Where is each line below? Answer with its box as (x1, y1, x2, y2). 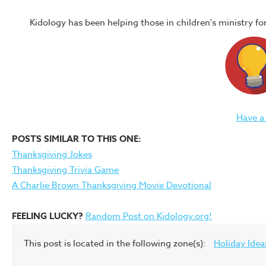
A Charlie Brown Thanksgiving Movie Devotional (12, 179, 211, 192)
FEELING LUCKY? (12, 210, 83, 222)
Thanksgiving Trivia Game (12, 163, 119, 176)
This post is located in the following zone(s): (24, 237, 208, 250)
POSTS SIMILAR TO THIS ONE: (12, 132, 141, 145)
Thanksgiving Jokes (12, 148, 92, 161)
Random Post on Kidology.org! (85, 210, 212, 223)
